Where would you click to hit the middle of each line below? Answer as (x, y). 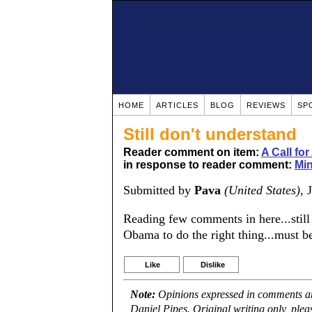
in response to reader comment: (209, 165)
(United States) (262, 190)
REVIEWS (266, 105)
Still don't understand (210, 134)
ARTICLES (177, 105)
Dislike (213, 265)
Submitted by (159, 190)
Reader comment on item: (192, 152)
